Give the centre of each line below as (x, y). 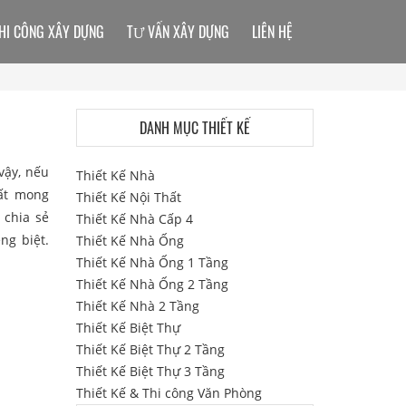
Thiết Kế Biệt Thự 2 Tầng (150, 349)
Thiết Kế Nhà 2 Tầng (137, 306)
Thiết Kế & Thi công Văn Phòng (169, 393)
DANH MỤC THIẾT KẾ (194, 128)
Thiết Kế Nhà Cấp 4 (134, 219)
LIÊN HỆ (272, 32)
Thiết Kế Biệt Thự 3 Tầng (150, 371)
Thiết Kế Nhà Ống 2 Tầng (152, 284)
